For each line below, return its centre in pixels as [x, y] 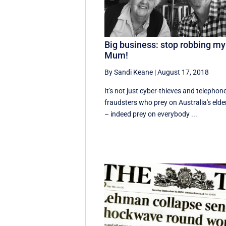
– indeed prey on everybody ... [151, 114]
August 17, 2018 [183, 72]
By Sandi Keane [129, 72]
